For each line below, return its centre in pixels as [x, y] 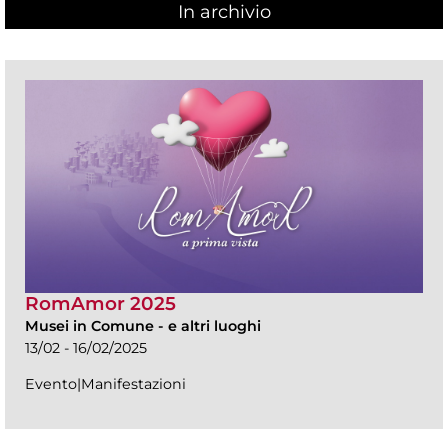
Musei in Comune [89, 325]
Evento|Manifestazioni [105, 383]
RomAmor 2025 [100, 303]
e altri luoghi [214, 325]
